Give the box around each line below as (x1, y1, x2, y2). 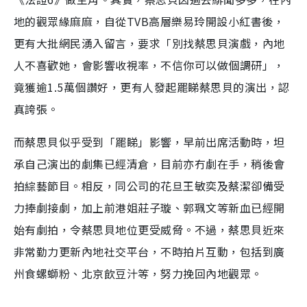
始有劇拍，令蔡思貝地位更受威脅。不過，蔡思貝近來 (14, 221, 285, 238)
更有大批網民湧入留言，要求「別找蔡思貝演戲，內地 (14, 35, 285, 51)
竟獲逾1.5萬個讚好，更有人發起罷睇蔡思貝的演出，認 (14, 79, 290, 95)
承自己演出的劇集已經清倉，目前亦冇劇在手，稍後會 (14, 156, 285, 172)
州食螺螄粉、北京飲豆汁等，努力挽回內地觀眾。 (14, 265, 262, 282)
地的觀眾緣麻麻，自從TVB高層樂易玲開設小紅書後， (14, 13, 285, 29)
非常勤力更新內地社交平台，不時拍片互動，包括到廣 (14, 243, 285, 260)
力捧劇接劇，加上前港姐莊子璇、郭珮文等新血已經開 (14, 199, 285, 216)
